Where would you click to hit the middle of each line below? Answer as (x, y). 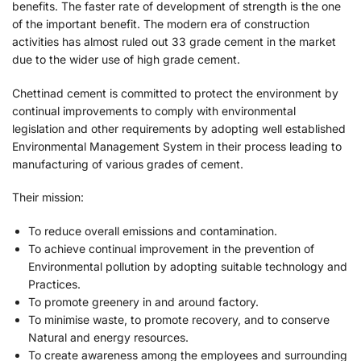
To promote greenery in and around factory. (143, 301)
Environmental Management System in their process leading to (177, 146)
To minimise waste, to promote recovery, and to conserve (179, 319)
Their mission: (48, 197)
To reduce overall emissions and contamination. (153, 230)
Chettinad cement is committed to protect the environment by (175, 93)
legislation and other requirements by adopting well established (179, 128)
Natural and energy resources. (108, 337)
